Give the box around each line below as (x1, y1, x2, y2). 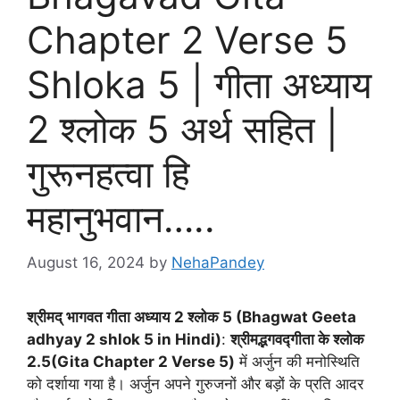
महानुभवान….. (27, 196, 215, 242)
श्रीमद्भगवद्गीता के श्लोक (230, 329, 364, 348)
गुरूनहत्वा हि (27, 151, 189, 197)
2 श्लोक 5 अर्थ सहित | (27, 106, 338, 153)
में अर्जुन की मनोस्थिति (235, 352, 360, 371)
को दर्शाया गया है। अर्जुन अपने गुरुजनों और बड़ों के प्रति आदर (27, 374, 363, 393)
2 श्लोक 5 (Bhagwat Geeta (174, 307, 356, 326)
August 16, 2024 (27, 253, 145, 271)
